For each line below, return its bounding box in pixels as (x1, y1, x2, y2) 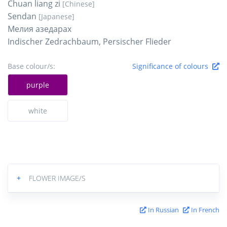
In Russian (146, 205, 179, 214)
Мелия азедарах (8, 23, 71, 34)
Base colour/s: (8, 61, 55, 71)
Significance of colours (132, 61, 212, 71)
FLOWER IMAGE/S (29, 173, 86, 183)
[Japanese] (39, 11, 74, 21)
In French (190, 205, 219, 214)
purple (26, 80, 50, 90)
